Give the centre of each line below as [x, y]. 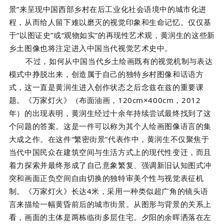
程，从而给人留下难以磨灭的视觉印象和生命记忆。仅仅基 [110, 22]
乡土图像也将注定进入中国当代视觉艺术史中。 [91, 48]
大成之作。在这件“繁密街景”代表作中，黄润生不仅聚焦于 [109, 139]
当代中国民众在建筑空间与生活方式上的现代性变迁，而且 [110, 152]
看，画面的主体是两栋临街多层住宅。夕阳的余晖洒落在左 [110, 217]
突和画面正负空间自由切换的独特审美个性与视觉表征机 [106, 178]
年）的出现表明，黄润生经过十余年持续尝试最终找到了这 [110, 113]
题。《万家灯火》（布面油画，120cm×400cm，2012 [105, 100]
